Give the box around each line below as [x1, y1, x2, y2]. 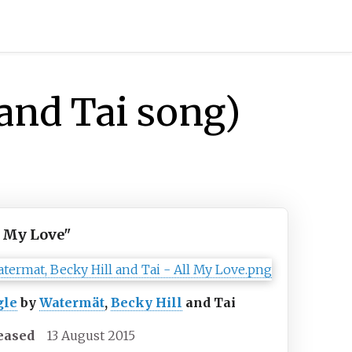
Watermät [39, 295, 105, 311]
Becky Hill [111, 295, 183, 311]
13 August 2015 [46, 328, 136, 344]
